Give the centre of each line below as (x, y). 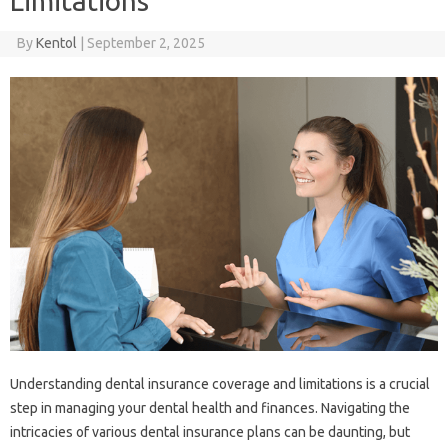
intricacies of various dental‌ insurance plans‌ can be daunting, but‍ (210, 431)
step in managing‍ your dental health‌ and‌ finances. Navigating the (210, 407)
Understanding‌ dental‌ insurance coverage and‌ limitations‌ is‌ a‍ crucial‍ (220, 383)
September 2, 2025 (145, 42)
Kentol (56, 42)
